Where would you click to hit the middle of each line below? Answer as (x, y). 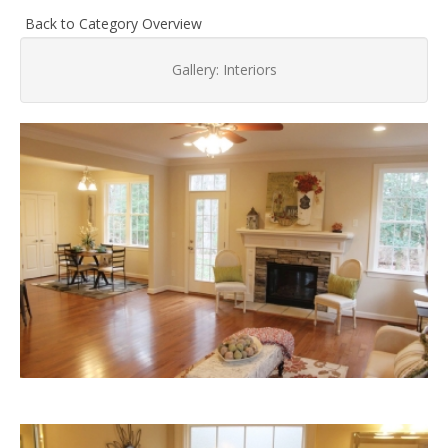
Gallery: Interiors (224, 69)
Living (203, 233)
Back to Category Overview (113, 23)
